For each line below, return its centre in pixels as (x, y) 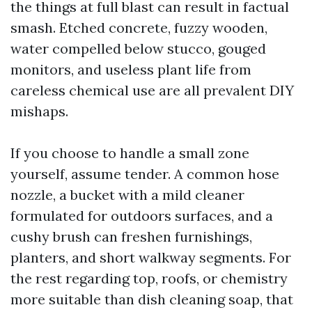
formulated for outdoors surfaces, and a (142, 216)
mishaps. (39, 111)
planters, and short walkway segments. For (151, 257)
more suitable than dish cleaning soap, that (152, 299)
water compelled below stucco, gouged (138, 48)
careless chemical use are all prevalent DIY (152, 90)
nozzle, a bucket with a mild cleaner (127, 195)
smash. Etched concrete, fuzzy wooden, (139, 28)
